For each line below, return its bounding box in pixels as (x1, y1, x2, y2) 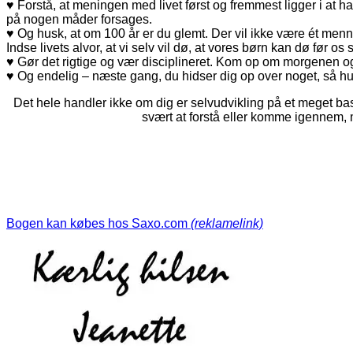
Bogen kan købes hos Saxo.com (6, 216, 191, 230)
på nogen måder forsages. (6, 12, 152, 26)
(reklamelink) (191, 216, 263, 230)
